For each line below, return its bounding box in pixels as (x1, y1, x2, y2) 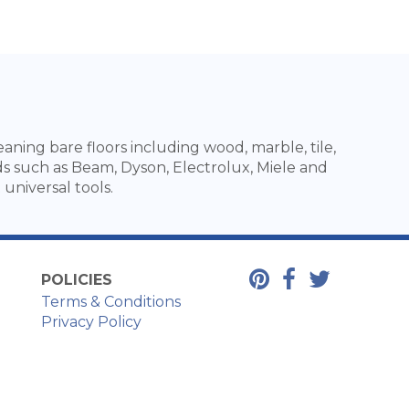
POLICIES (41, 271, 113, 288)
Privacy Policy (41, 313, 142, 330)
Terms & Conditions (41, 293, 182, 310)
